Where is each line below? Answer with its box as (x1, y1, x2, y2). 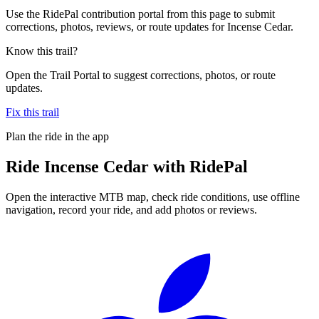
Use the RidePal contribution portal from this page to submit (6, 7, 275, 20)
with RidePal (149, 157, 248, 176)
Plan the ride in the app (6, 130, 109, 142)
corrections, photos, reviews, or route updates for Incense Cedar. (6, 20, 293, 33)
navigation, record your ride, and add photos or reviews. (6, 203, 257, 216)
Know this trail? (6, 44, 78, 57)
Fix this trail (6, 105, 59, 118)
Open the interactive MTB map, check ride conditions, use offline (6, 190, 300, 203)
